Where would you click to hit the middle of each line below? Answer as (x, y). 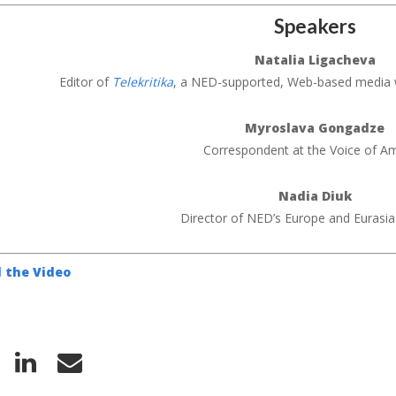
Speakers (315, 26)
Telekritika (142, 81)
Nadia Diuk (315, 195)
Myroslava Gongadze (315, 127)
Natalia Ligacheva (315, 59)
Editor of (85, 81)
